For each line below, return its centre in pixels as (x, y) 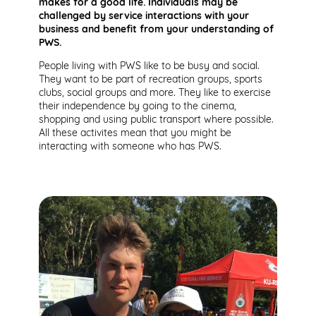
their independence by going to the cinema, (138, 107)
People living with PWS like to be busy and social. (149, 66)
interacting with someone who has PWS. (130, 147)
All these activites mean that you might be (135, 133)
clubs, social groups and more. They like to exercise (155, 93)
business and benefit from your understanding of (156, 30)
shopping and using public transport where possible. (156, 120)
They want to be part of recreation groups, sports (151, 80)
